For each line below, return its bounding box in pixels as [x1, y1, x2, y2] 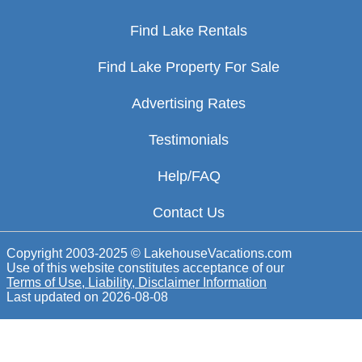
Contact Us [153, 204, 225, 221]
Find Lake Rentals [130, 23, 247, 40]
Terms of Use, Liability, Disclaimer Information [6, 276, 267, 290]
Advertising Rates [132, 95, 246, 112]
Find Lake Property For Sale [98, 59, 280, 76]
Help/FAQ [157, 168, 221, 185]
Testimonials [149, 132, 229, 149]
